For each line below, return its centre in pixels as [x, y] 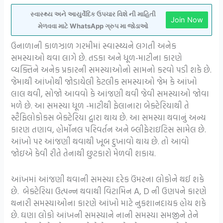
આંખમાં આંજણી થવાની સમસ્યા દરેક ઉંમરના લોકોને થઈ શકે [108, 179]
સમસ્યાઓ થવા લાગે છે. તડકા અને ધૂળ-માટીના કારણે [97, 58]
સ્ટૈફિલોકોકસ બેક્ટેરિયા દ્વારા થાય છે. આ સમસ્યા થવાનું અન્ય [109, 117]
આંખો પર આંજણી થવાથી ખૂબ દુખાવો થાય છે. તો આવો [100, 141]
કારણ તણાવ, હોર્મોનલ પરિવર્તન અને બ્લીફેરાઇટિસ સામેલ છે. [109, 129]
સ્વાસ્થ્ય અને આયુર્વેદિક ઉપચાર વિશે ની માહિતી [93, 14]
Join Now [187, 20]
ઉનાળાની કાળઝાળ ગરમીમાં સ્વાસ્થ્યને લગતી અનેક [94, 46]
